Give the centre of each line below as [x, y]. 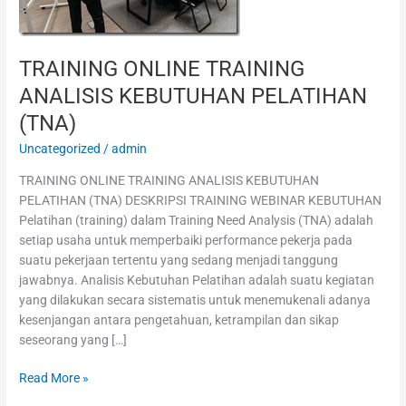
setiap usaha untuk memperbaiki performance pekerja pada [186, 240]
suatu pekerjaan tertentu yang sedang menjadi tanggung [179, 260]
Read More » [54, 378]
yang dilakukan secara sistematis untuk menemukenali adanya [195, 300]
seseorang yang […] [73, 339]
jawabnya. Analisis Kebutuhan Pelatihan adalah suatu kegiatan [197, 280]
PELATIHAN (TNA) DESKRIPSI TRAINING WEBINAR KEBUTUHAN [201, 200]
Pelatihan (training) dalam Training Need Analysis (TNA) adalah [197, 220]
